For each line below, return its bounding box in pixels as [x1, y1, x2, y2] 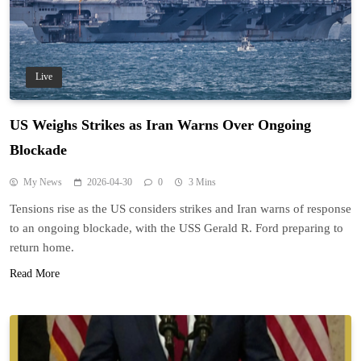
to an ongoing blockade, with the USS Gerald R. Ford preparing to [10, 222, 343, 235]
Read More [10, 268, 60, 280]
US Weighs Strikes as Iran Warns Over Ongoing [10, 117, 311, 134]
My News [23, 176, 62, 189]
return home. [10, 241, 74, 255]
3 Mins [189, 176, 216, 189]
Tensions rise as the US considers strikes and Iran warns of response [10, 202, 351, 216]
